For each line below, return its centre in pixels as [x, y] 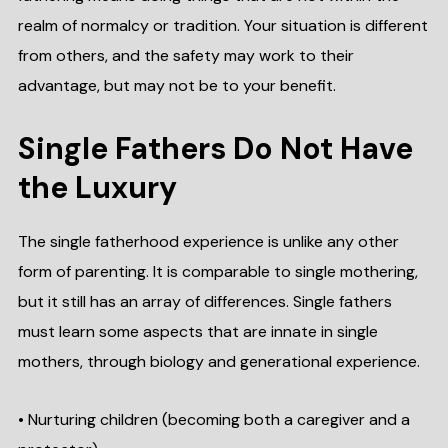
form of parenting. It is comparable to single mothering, [217, 271]
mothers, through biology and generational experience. [220, 361]
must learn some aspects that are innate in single [197, 331]
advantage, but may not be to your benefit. [178, 85]
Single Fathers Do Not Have [215, 148]
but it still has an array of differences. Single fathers [204, 301]
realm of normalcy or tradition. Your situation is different [222, 25]
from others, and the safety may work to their [185, 55]
